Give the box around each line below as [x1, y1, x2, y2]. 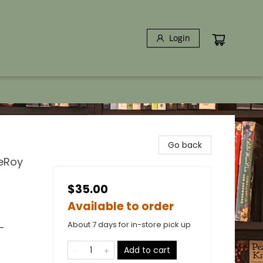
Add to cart [124, 244, 170, 256]
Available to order [68, 198, 174, 214]
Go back [168, 139, 202, 151]
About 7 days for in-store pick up [68, 219, 191, 230]
